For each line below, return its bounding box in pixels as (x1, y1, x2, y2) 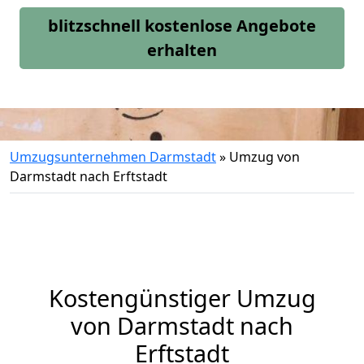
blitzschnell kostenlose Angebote (48, 15, 316, 37)
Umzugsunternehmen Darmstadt (10, 148, 216, 166)
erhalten (147, 39, 217, 61)
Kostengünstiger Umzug (48, 282, 316, 314)
